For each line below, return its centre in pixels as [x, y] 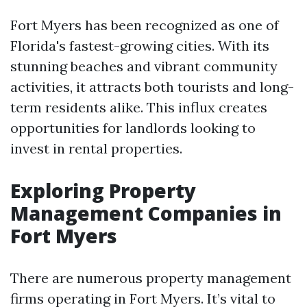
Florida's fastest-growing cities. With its [140, 46]
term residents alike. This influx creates [139, 107]
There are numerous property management [151, 278]
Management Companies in [146, 213]
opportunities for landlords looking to [133, 128]
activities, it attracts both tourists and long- [152, 87]
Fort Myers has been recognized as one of [145, 25]
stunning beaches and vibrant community [144, 66]
